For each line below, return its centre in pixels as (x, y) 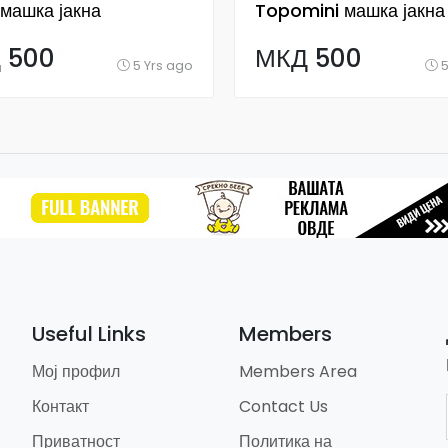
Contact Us (283, 406)
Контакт (61, 406)
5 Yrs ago (161, 65)
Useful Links (89, 334)
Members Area (297, 371)
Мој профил (76, 371)
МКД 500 (308, 58)
